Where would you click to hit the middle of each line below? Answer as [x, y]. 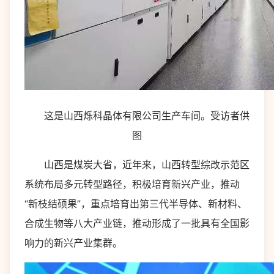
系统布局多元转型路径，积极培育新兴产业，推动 [132, 184]
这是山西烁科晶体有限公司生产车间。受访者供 [137, 116]
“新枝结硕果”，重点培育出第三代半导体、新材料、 [136, 204]
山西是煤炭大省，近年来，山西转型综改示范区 [137, 165]
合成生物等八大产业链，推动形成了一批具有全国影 [137, 223]
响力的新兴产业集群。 [73, 243]
